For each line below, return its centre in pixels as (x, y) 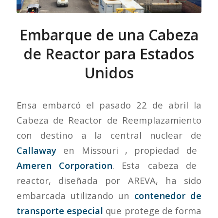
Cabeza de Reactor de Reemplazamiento (109, 120)
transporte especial (60, 211)
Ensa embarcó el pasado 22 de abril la (109, 105)
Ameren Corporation (64, 165)
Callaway (36, 150)
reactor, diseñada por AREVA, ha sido (109, 181)
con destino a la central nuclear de (109, 135)
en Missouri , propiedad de (127, 150)
